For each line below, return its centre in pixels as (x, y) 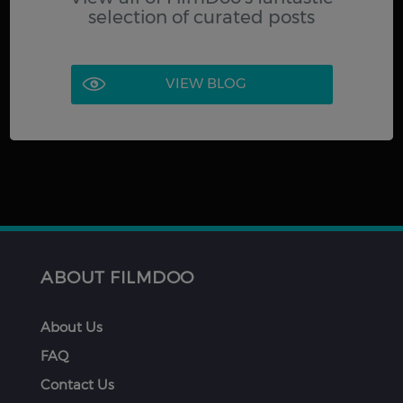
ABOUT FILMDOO (117, 276)
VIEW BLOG (206, 83)
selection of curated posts (201, 17)
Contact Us (77, 384)
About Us (72, 326)
